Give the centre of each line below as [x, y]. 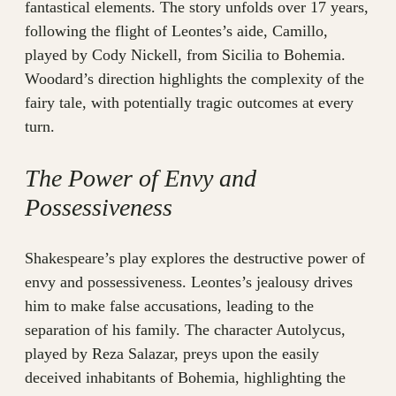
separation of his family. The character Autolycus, [185, 330]
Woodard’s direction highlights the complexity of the [194, 79]
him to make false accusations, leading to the [169, 306]
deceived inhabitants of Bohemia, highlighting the [185, 378]
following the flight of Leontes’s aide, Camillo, [176, 31]
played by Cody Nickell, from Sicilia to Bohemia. [185, 55]
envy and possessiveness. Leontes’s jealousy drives [189, 282]
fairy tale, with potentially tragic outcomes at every [189, 103]
